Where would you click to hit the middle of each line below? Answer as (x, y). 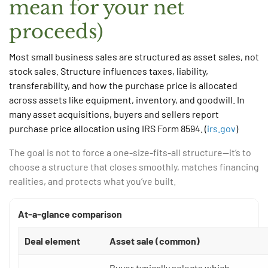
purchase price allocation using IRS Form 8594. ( (108, 129)
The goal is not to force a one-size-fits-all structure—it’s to (130, 153)
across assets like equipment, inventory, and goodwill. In (127, 100)
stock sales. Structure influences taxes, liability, (109, 71)
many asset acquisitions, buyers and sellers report (114, 114)
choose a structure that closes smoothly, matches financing (134, 167)
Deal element (52, 241)
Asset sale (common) (155, 241)
